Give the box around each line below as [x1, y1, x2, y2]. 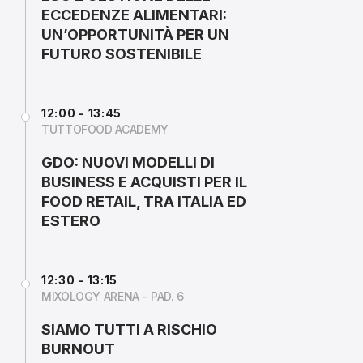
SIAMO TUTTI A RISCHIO [41, 321, 217, 338]
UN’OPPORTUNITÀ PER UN [41, 26, 229, 43]
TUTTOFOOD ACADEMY [41, 122, 169, 136]
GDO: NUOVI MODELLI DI [41, 154, 215, 171]
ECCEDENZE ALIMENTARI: [41, 6, 227, 23]
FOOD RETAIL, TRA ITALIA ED [41, 193, 246, 210]
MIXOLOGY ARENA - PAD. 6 [41, 289, 184, 303]
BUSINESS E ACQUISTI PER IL [41, 173, 247, 190]
